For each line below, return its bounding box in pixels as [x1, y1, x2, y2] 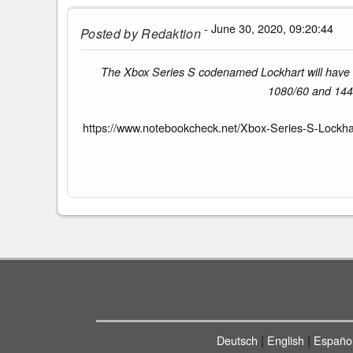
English [266, 332, 304, 348]
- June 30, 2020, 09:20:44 [201, 19, 334, 36]
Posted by [80, 24, 138, 43]
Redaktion [137, 24, 202, 43]
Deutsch [216, 332, 258, 348]
